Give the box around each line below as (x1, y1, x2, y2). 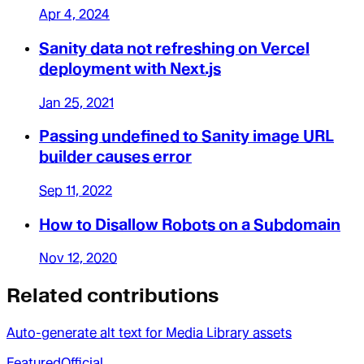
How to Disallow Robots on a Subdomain (39, 214, 340, 234)
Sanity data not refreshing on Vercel (39, 38, 310, 58)
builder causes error (39, 147, 192, 167)
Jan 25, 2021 (39, 94, 114, 110)
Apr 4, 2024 (39, 6, 110, 23)
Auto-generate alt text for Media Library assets (6, 325, 292, 341)
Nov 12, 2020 (39, 250, 117, 266)
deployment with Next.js (39, 58, 221, 78)
